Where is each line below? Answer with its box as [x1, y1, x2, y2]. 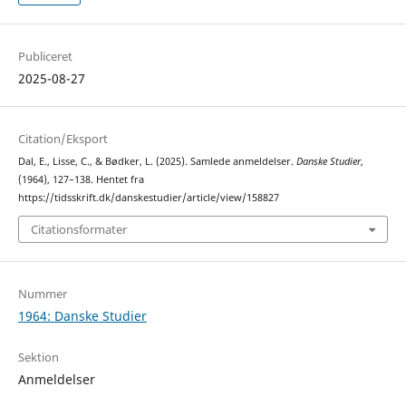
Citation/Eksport [17, 130, 108, 147]
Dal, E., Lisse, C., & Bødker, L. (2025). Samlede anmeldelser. [17, 154, 296, 168]
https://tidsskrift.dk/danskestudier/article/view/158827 [17, 190, 279, 204]
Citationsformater [30, 221, 127, 238]
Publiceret [17, 47, 72, 64]
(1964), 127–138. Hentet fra [17, 172, 144, 186]
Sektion [17, 349, 59, 366]
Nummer [17, 285, 67, 303]
